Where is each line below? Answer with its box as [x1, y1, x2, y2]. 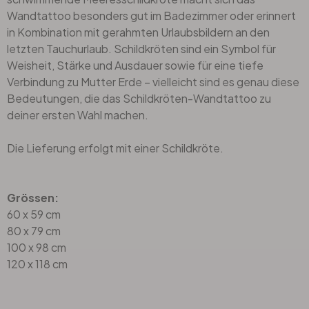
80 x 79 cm [7, 223, 61, 238]
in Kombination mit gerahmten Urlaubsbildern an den [7, 24, 270, 39]
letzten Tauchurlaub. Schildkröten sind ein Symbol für [7, 41, 276, 56]
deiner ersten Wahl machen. [7, 107, 148, 122]
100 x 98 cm [7, 239, 66, 255]
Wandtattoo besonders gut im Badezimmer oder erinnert [7, 8, 296, 23]
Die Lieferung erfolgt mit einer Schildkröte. [7, 140, 223, 155]
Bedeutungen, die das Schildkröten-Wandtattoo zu [7, 90, 271, 106]
